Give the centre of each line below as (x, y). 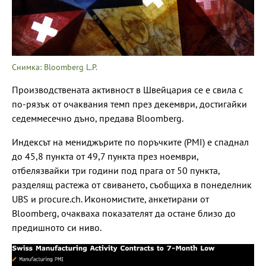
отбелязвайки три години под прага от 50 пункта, (116, 170)
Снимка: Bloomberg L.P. (55, 67)
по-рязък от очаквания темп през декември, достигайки (129, 104)
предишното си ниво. (57, 227)
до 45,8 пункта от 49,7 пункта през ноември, (105, 156)
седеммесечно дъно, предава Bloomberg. (98, 118)
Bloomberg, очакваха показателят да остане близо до (124, 213)
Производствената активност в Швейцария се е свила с (127, 89)
